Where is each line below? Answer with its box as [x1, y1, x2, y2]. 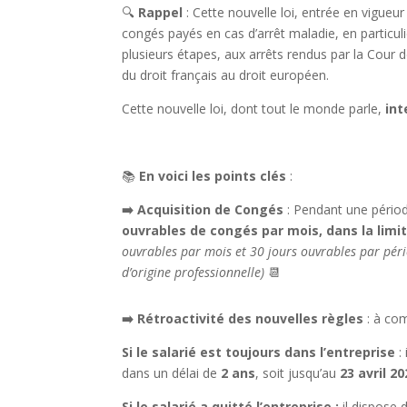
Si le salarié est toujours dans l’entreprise [122, 343, 396, 361]
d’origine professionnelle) [122, 263, 265, 281]
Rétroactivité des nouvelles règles [134, 310, 368, 327]
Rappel [138, 4, 187, 21]
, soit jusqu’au [255, 364, 341, 382]
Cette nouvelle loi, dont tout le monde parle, [122, 100, 386, 117]
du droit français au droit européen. [122, 66, 330, 84]
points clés [214, 167, 287, 184]
